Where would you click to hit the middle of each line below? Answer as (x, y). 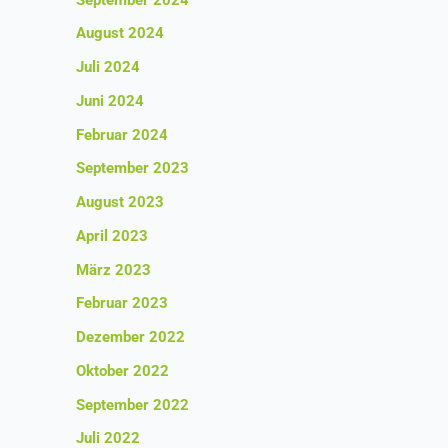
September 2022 (132, 404)
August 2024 (120, 33)
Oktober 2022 (122, 370)
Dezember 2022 (130, 337)
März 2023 (113, 269)
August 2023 (120, 202)
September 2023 (132, 168)
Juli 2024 (108, 67)
